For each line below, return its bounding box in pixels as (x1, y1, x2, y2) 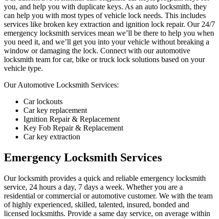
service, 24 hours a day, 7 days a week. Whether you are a (4, 182, 183, 191)
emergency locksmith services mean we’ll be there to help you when (4, 28, 214, 37)
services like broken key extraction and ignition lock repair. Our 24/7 (4, 20, 215, 28)
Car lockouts (23, 97, 63, 106)
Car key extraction (23, 132, 80, 141)
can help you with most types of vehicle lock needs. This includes (4, 11, 206, 20)
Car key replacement (23, 106, 87, 114)
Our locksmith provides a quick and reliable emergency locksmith (4, 174, 206, 182)
